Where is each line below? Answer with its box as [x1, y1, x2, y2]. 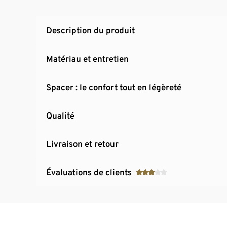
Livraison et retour [46, 138, 119, 149]
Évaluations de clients [46, 167, 132, 177]
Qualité [46, 110, 74, 121]
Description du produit [46, 25, 135, 35]
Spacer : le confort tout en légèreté [46, 82, 181, 92]
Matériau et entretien [46, 53, 129, 64]
